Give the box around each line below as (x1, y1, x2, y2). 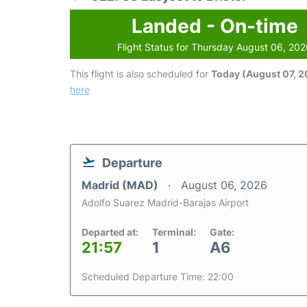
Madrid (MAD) (82, 177, 161, 192)
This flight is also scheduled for (70, 67, 211, 79)
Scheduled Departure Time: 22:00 (82, 270, 234, 282)
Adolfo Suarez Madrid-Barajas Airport (82, 196, 249, 208)
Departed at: (82, 225, 138, 238)
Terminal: (152, 225, 196, 238)
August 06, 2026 (181, 177, 267, 192)
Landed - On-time (131, 14, 298, 38)
